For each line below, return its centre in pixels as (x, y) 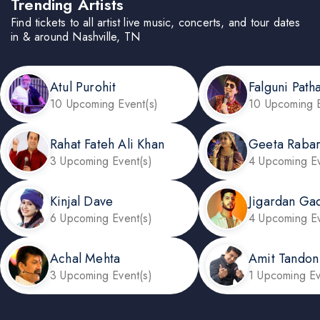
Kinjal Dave (82, 201)
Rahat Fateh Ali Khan (107, 144)
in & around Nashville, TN (75, 37)
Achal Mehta (85, 258)
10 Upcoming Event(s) (104, 104)
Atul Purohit (83, 87)
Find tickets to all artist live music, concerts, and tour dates (156, 23)
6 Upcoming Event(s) (101, 218)
